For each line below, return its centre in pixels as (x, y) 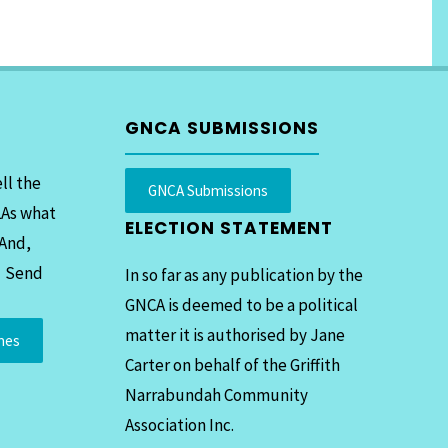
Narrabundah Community (216, 395)
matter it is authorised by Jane (234, 335)
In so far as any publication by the (243, 275)
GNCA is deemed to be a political (241, 305)
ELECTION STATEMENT (228, 228)
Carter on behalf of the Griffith (232, 365)
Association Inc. (179, 425)
